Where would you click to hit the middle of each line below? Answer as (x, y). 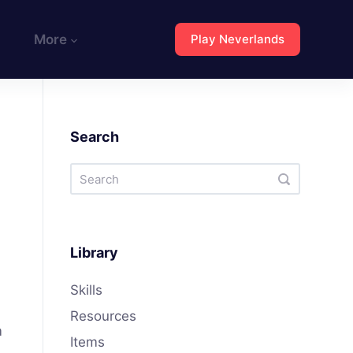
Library (95, 253)
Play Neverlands (237, 39)
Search (95, 137)
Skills (87, 290)
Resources (104, 316)
